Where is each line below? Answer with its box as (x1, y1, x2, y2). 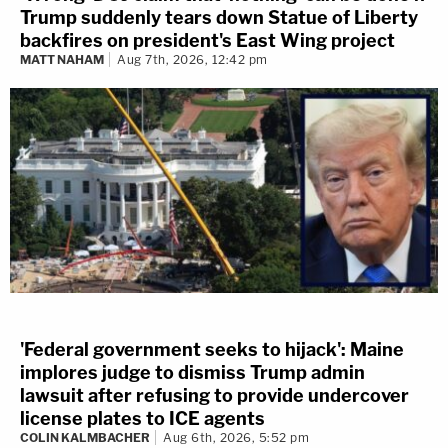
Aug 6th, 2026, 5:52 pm (163, 430, 309, 446)
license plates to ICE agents (20, 408, 265, 430)
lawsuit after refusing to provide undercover (20, 385, 409, 407)
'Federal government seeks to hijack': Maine (20, 339, 404, 361)
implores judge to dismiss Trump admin (20, 362, 365, 384)
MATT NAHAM (20, 52, 104, 68)
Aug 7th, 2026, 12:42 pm (117, 52, 268, 68)
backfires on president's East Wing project (20, 30, 395, 52)
